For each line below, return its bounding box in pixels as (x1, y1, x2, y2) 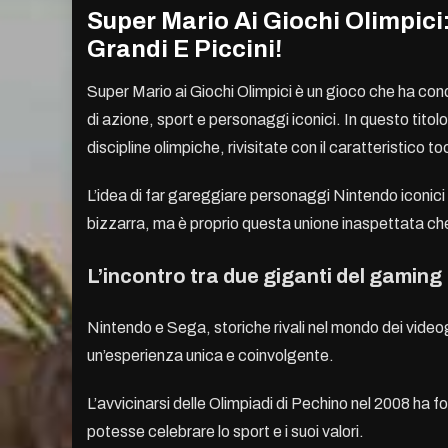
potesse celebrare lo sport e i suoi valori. (87, 423, 364, 441)
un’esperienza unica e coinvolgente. (87, 347, 334, 365)
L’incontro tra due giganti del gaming (87, 265, 442, 288)
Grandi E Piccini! (87, 36, 282, 63)
